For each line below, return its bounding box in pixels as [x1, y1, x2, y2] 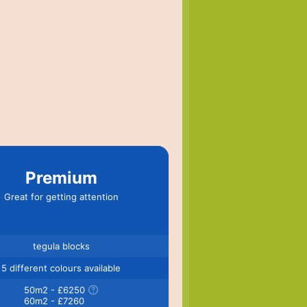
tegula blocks [32, 240, 90, 251]
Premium [25, 167, 97, 188]
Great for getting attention [3, 191, 119, 202]
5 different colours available [1, 262, 121, 273]
